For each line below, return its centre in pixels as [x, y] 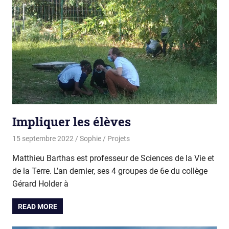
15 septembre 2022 [43, 139]
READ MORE [38, 206]
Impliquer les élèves [72, 121]
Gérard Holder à [40, 184]
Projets [118, 139]
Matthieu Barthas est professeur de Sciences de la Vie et [113, 158]
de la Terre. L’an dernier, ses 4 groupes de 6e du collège [110, 171]
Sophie [90, 139]
